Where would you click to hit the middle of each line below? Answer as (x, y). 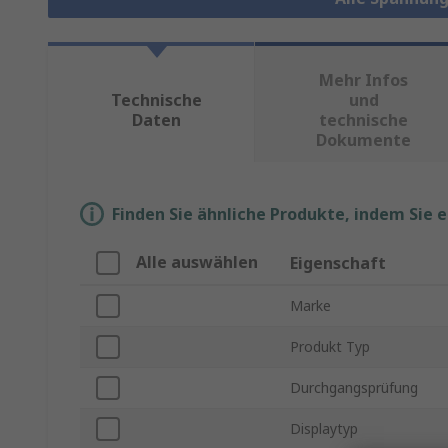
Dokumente (364, 140)
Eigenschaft (338, 263)
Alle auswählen (197, 262)
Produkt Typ (330, 347)
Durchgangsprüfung (354, 388)
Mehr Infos (364, 80)
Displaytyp (324, 429)
